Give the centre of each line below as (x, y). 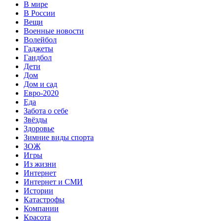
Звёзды (36, 120)
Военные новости (54, 31)
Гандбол (38, 58)
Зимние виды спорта (59, 138)
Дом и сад (40, 84)
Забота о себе (46, 111)
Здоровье (39, 129)
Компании (41, 209)
